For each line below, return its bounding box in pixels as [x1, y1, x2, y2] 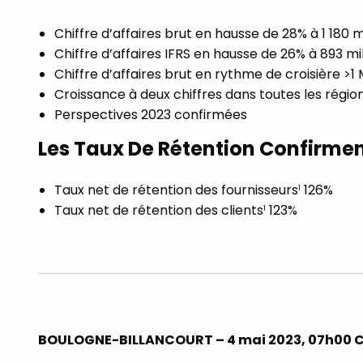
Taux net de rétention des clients [54, 200, 263, 220]
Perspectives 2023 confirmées [54, 105, 247, 124]
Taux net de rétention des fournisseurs [54, 180, 298, 199]
